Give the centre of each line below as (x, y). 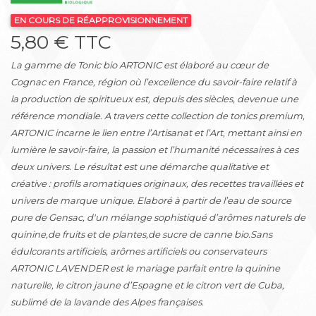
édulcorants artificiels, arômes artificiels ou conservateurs (139, 251)
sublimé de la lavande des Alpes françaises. (107, 302)
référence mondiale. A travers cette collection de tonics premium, (158, 116)
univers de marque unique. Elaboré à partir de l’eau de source (151, 200)
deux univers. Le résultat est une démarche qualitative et (140, 166)
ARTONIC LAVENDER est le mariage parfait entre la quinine (145, 268)
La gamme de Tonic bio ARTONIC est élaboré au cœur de (140, 65)
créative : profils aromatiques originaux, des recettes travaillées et (157, 183)
